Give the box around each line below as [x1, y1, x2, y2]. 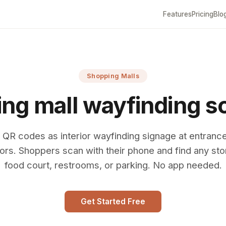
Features [162, 10, 192, 18]
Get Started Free [81, 197, 145, 206]
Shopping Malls [87, 72, 139, 80]
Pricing [191, 10, 213, 18]
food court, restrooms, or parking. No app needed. [4, 159, 222, 171]
